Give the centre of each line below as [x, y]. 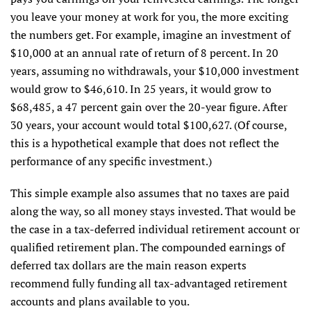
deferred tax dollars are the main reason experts [128, 266]
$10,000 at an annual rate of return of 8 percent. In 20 [144, 53]
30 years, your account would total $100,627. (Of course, [149, 125]
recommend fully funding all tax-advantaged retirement [149, 284]
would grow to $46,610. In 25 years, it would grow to [141, 89]
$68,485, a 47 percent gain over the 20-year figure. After [149, 107]
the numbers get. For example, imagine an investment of [150, 35]
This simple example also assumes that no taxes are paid [150, 193]
